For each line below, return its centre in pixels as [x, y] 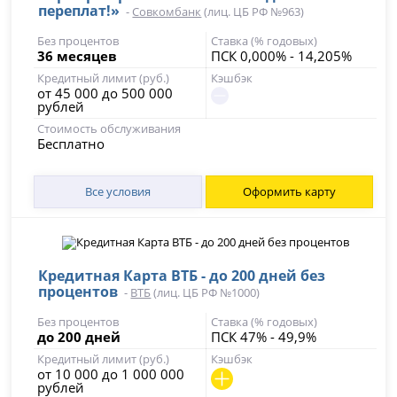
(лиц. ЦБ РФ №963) [253, 12]
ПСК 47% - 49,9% [263, 337]
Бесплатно [71, 144]
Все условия [117, 191]
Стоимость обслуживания [109, 128]
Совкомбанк [167, 12]
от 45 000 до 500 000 [105, 93]
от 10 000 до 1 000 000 [111, 374]
